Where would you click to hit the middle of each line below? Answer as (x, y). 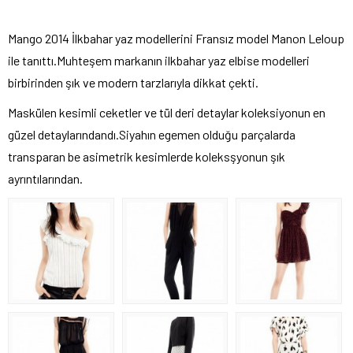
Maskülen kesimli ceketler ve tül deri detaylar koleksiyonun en (167, 113)
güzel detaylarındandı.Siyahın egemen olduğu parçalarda (152, 135)
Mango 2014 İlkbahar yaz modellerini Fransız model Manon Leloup (176, 39)
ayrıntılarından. (45, 179)
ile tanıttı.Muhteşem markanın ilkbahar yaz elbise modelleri (159, 61)
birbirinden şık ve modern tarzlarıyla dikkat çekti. (133, 83)
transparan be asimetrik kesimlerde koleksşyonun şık (147, 157)
